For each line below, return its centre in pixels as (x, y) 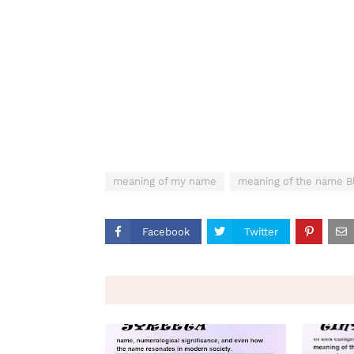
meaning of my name (165, 181)
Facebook (166, 232)
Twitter (261, 232)
